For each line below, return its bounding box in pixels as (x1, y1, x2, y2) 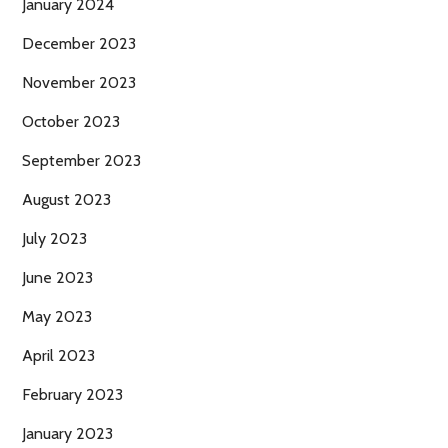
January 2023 (22, 424, 113, 444)
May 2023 (22, 307, 92, 327)
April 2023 (22, 346, 95, 366)
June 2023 (22, 268, 93, 288)
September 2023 (22, 151, 141, 171)
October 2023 (22, 112, 120, 132)
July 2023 (22, 229, 87, 249)
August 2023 (22, 190, 111, 210)
